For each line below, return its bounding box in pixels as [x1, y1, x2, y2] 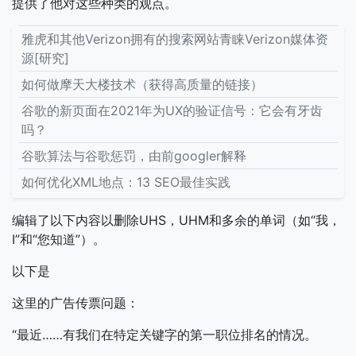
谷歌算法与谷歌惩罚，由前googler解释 [21, 148, 246, 164]
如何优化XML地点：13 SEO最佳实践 [21, 174, 230, 190]
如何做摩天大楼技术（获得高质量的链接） [21, 76, 263, 92]
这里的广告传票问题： [12, 295, 139, 311]
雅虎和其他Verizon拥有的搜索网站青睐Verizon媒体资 [21, 31, 328, 47]
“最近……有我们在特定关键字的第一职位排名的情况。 [12, 327, 317, 342]
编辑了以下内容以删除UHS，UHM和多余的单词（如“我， [12, 212, 341, 228]
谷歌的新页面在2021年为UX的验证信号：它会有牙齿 [21, 103, 323, 118]
